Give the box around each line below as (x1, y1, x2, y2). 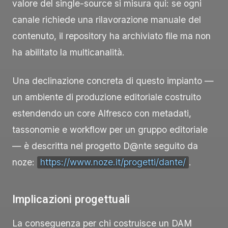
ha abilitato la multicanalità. (12, 47, 125, 58)
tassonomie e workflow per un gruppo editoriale (12, 124, 208, 135)
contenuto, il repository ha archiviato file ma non (12, 31, 211, 42)
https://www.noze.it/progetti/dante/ (40, 157, 186, 168)
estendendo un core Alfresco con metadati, (12, 108, 191, 119)
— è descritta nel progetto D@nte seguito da (12, 140, 198, 152)
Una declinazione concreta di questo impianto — (12, 75, 214, 87)
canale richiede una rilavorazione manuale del (12, 14, 201, 25)
